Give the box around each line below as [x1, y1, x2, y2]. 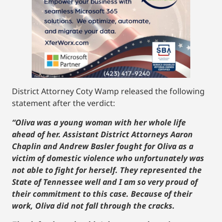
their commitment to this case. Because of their [12, 188, 192, 199]
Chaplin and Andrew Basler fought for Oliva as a [12, 140, 193, 152]
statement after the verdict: [12, 98, 115, 109]
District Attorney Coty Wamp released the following [12, 86, 205, 97]
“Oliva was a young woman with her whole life [12, 116, 186, 128]
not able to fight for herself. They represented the [12, 164, 202, 175]
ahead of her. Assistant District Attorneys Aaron [12, 128, 193, 140]
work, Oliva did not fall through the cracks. [12, 200, 175, 211]
